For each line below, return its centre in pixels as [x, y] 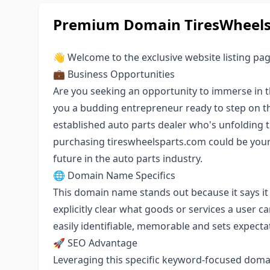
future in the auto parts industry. [128, 159]
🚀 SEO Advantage [95, 243]
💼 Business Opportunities [114, 74]
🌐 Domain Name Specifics [114, 175]
